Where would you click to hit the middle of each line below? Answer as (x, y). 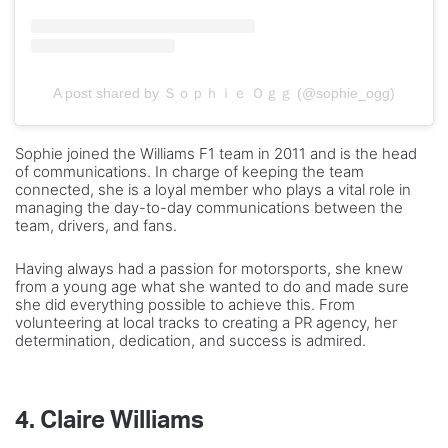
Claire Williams (122, 421)
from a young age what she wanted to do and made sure (212, 287)
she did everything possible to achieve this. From (185, 305)
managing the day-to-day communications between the (209, 208)
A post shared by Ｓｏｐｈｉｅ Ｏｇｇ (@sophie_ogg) (224, 93)
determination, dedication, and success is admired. (190, 341)
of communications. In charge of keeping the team (189, 172)
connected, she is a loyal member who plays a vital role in (213, 190)
